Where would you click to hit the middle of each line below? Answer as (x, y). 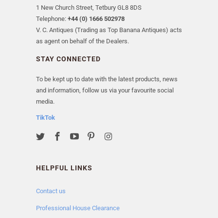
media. (45, 102)
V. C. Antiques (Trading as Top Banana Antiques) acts (109, 30)
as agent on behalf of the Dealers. (82, 41)
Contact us (51, 191)
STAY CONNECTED (68, 59)
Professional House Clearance (78, 208)
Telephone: (52, 19)
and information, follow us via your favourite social (105, 91)
